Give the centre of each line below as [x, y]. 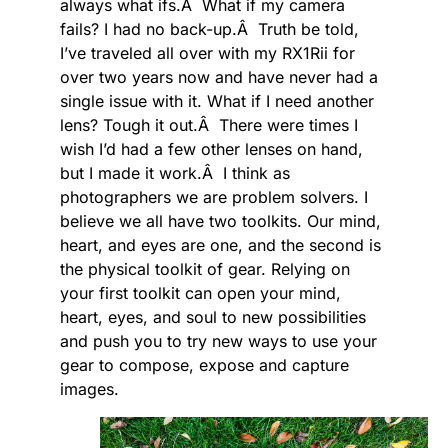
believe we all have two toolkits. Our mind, [220, 220]
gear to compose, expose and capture [204, 364]
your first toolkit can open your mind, [200, 292]
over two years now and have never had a [219, 76]
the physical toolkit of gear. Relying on [205, 268]
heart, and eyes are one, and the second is [220, 244]
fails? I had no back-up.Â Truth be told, [209, 28]
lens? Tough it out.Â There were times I [209, 124]
